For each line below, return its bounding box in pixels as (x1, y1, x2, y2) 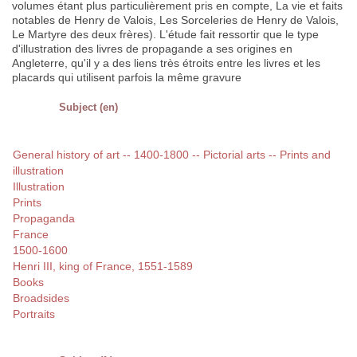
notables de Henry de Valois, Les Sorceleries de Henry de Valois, (12, 14, 339, 27)
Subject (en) (59, 101, 118, 114)
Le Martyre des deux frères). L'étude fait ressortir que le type (12, 28, 319, 41)
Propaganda (13, 212, 75, 226)
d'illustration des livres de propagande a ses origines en (12, 42, 292, 56)
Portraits (13, 308, 55, 321)
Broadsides (13, 292, 69, 305)
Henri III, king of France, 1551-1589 (13, 260, 193, 273)
